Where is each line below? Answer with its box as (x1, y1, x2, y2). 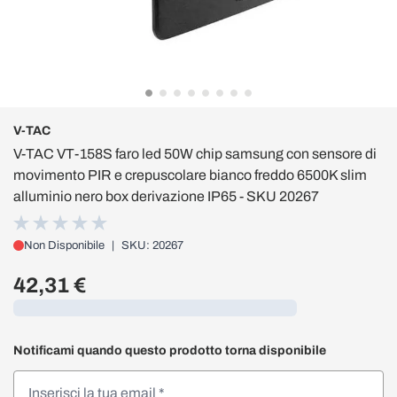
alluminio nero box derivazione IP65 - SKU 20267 (13, 188, 319, 204)
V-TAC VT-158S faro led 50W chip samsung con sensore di (13, 145, 377, 161)
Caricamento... (13, 300, 89, 314)
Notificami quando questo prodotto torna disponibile (13, 343, 326, 357)
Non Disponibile (24, 238, 105, 252)
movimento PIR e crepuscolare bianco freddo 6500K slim (13, 167, 367, 183)
